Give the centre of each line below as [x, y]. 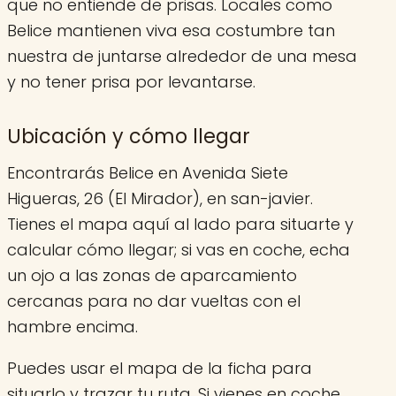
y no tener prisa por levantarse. [131, 81]
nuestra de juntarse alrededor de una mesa [182, 56]
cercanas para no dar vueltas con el [154, 301]
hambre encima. [72, 326]
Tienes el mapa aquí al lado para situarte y [180, 224]
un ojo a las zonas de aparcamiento [152, 275]
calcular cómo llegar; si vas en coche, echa [179, 249]
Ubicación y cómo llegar [129, 137]
